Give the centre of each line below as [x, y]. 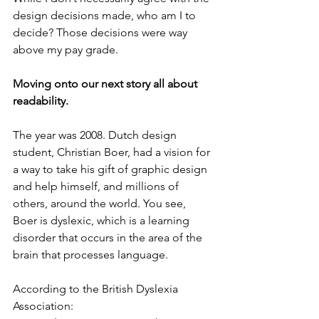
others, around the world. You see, [101, 203]
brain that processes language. [92, 255]
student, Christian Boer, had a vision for [113, 152]
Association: [43, 306]
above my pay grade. [66, 49]
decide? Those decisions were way [101, 32]
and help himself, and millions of [97, 186]
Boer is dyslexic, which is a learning [103, 220]
